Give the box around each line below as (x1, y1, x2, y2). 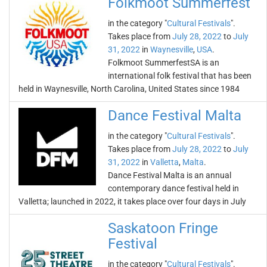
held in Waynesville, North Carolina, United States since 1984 (18, 84, 240, 94)
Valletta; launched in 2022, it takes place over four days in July (18, 197, 246, 206)
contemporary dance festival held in (108, 184, 239, 193)
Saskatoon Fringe (108, 220, 218, 237)
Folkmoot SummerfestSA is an (108, 58, 219, 67)
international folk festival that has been (108, 71, 252, 80)
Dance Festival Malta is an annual (108, 170, 231, 180)
